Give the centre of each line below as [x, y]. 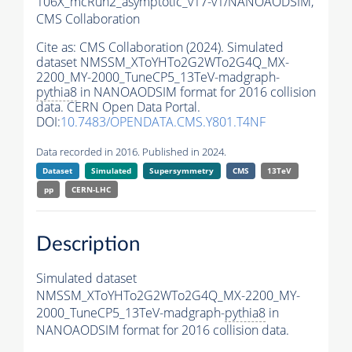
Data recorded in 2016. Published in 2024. [131, 152]
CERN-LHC [92, 190]
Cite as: [58, 48]
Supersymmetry [182, 171]
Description [88, 244]
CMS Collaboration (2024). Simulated [181, 48]
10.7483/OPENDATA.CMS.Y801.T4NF [163, 122]
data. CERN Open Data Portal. [118, 107]
